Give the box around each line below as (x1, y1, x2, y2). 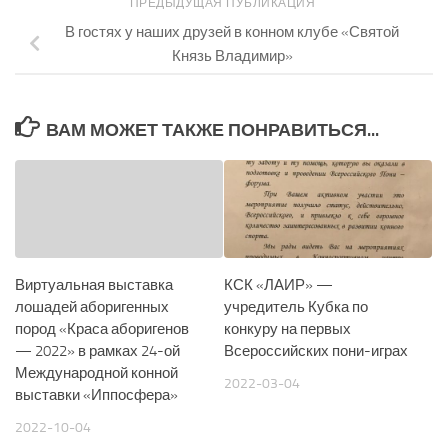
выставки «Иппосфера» (15, 385, 178, 404)
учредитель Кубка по (224, 297, 368, 316)
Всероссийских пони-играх (224, 341, 408, 360)
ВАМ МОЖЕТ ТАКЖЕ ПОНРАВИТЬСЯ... (45, 118, 379, 141)
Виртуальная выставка (15, 275, 173, 294)
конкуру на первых (224, 319, 351, 338)
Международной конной (15, 363, 178, 382)
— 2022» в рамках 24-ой (15, 341, 180, 360)
